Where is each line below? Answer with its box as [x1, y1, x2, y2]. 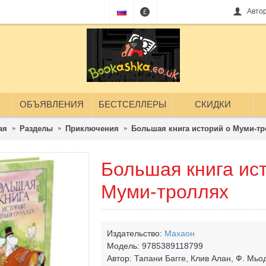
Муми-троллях [101, 181, 229, 202]
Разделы [19, 123, 53, 133]
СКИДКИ [195, 99, 231, 109]
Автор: [107, 254, 134, 263]
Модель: [107, 241, 142, 251]
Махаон [164, 229, 195, 238]
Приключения [65, 123, 119, 133]
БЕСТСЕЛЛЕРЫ [98, 99, 166, 109]
